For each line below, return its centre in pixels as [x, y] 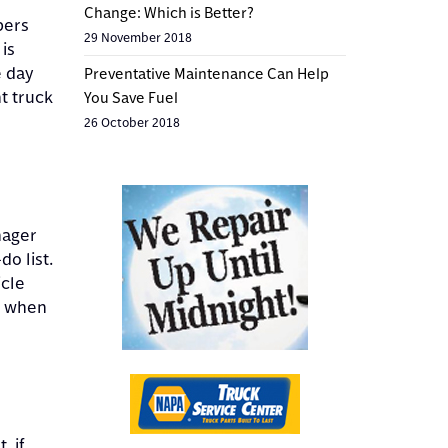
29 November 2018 [137, 37]
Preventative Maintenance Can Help [206, 73]
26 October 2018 [131, 122]
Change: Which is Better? [168, 12]
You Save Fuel [130, 97]
